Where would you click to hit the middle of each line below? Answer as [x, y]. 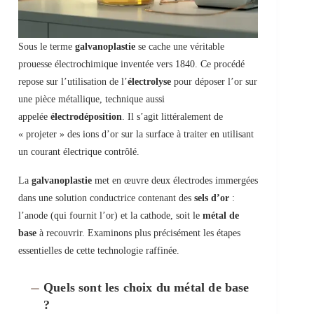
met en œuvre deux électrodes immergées [175, 181]
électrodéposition [86, 117]
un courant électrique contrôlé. [79, 152]
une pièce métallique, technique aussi [91, 100]
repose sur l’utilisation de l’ [73, 82]
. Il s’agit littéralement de [172, 117]
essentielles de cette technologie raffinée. [99, 251]
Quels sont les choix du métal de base [146, 288]
